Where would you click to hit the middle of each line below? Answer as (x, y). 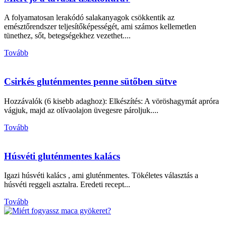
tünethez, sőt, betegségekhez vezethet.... (67, 36)
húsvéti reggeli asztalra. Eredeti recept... (67, 185)
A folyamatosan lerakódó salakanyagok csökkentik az (89, 18)
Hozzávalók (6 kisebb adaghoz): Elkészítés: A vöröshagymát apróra (111, 101)
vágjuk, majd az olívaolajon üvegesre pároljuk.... (81, 110)
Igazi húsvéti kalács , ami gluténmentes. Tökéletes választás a (101, 176)
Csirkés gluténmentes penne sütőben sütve (90, 82)
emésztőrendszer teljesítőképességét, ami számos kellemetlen (100, 27)
